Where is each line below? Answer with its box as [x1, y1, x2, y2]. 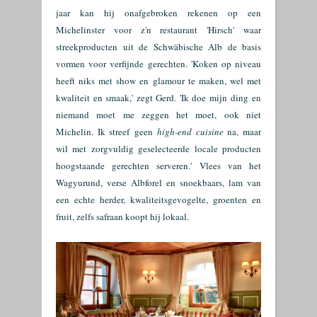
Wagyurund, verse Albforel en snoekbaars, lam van [56, 176, 261, 189]
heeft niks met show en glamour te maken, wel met [56, 74, 261, 87]
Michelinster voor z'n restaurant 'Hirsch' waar [56, 23, 261, 36]
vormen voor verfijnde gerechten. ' [56, 57, 192, 70]
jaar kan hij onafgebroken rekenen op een [56, 6, 261, 19]
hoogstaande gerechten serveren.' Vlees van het [56, 159, 261, 172]
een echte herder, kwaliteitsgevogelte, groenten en [56, 193, 261, 206]
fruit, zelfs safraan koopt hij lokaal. [56, 210, 189, 223]
